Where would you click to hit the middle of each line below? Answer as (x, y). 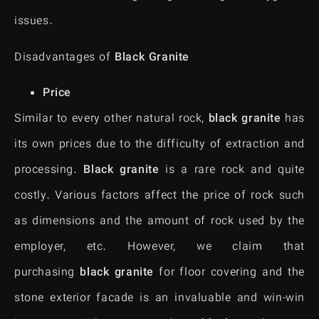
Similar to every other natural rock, (111, 119)
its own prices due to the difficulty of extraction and (159, 145)
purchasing (47, 273)
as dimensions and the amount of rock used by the (159, 221)
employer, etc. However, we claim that (159, 247)
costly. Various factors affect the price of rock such (159, 196)
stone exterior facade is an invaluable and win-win (159, 298)
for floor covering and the (229, 273)
